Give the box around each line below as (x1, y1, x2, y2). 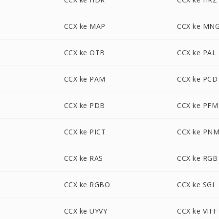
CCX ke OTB (64, 48, 105, 57)
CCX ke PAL (177, 48, 217, 57)
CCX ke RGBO (64, 180, 110, 189)
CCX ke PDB (64, 101, 105, 110)
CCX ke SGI (177, 180, 215, 189)
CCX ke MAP (64, 22, 106, 31)
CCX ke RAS (64, 153, 103, 163)
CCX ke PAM (64, 74, 106, 84)
